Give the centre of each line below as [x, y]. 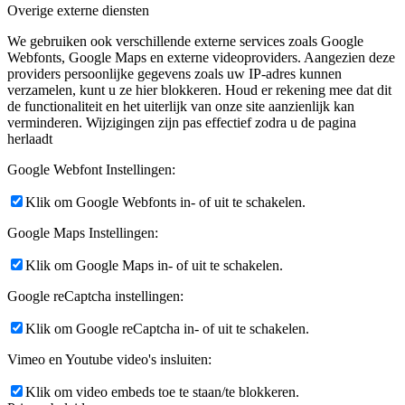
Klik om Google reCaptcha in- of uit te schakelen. [167, 329]
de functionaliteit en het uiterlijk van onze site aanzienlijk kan [181, 107]
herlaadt [30, 139]
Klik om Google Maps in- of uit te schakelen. [154, 266]
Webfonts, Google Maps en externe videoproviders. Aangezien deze [201, 58]
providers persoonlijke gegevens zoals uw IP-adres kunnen [174, 74]
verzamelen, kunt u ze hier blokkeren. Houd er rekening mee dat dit [199, 90]
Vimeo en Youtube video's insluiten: [109, 360]
